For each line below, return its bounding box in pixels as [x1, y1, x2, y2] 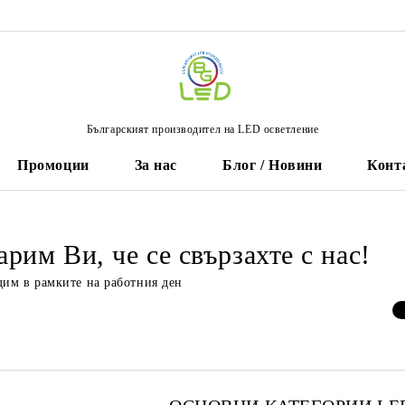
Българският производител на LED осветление [86, 122, 319, 136]
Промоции [17, 157, 89, 173]
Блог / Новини [222, 157, 323, 173]
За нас [134, 157, 178, 173]
